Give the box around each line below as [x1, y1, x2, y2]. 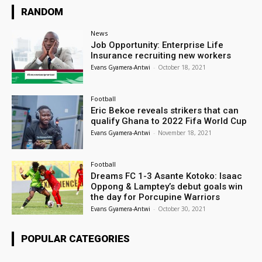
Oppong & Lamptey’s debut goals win [91, 181, 243, 192]
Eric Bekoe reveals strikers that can [91, 105, 239, 116]
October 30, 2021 [158, 204, 206, 213]
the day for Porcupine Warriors [91, 191, 220, 202]
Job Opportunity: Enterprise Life [91, 40, 224, 51]
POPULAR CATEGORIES [21, 232, 130, 244]
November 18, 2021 [158, 129, 212, 137]
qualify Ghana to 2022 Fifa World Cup [91, 116, 247, 127]
